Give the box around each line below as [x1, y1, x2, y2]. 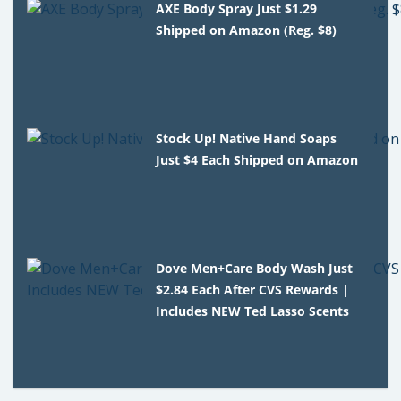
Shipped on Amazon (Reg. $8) [156, 21, 337, 38]
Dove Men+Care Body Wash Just [156, 259, 354, 277]
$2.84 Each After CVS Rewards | [156, 280, 350, 298]
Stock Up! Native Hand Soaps [156, 129, 337, 147]
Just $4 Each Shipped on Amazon [156, 150, 359, 168]
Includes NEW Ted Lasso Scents [156, 302, 350, 320]
